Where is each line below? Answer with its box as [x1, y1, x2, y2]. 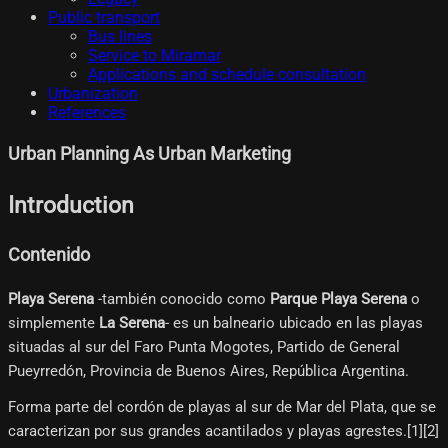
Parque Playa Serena [270, 289, 407, 308]
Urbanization [48, 84, 138, 104]
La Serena [99, 313, 165, 332]
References [48, 103, 126, 123]
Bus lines [88, 27, 152, 47]
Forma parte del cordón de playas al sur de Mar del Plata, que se [8, 397, 436, 416]
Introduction [8, 191, 134, 218]
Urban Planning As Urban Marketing [8, 143, 291, 164]
